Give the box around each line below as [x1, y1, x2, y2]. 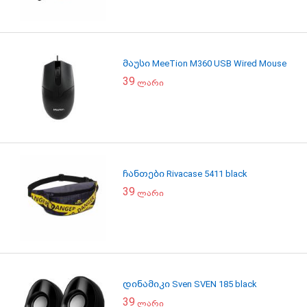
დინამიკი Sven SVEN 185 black [123, 279, 257, 289]
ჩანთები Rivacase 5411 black [123, 169, 247, 179]
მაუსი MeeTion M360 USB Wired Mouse [123, 58, 286, 69]
